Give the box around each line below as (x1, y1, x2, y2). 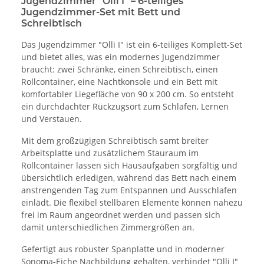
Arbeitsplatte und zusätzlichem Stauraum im (21, 147, 199, 159)
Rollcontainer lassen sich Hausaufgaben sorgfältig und (21, 160, 237, 171)
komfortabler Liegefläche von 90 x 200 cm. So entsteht (21, 88, 234, 100)
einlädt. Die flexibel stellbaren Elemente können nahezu (21, 197, 243, 209)
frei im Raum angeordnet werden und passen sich (21, 209, 220, 221)
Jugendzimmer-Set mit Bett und (21, 6, 180, 18)
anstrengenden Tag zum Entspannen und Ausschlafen (21, 184, 237, 196)
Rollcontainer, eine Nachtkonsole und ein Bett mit (21, 76, 217, 88)
